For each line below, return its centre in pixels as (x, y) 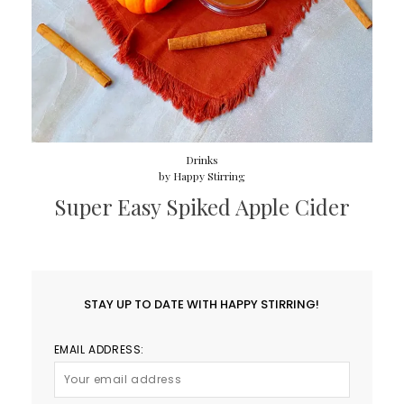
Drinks (202, 159)
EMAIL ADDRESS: (99, 349)
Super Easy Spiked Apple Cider (202, 206)
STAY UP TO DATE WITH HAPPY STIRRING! (202, 304)
